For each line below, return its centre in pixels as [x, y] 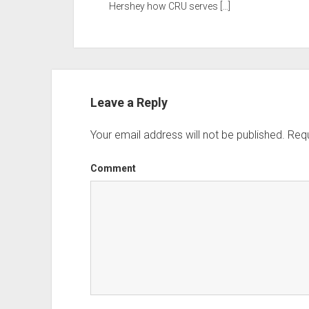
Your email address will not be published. [187, 135]
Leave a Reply [129, 102]
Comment [113, 168]
